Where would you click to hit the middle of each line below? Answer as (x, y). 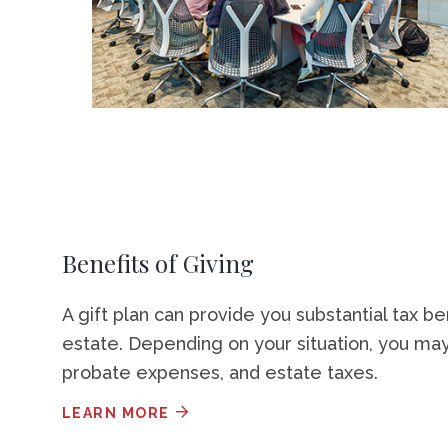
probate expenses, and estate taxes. (219, 372)
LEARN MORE (115, 412)
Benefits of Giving (157, 262)
